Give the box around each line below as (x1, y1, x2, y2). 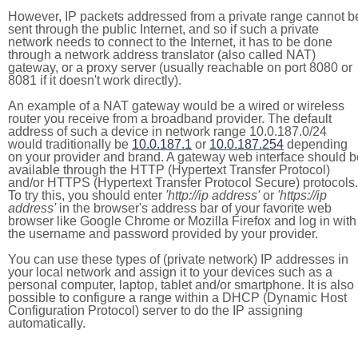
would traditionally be (8, 137, 132, 151)
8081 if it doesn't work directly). (8, 74, 181, 87)
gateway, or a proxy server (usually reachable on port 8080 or (8, 61, 352, 74)
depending (284, 137, 348, 151)
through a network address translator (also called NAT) (8, 48, 316, 62)
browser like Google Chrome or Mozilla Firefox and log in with (8, 214, 356, 228)
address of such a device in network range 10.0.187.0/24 (8, 125, 327, 138)
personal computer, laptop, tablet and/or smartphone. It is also (8, 278, 354, 292)
